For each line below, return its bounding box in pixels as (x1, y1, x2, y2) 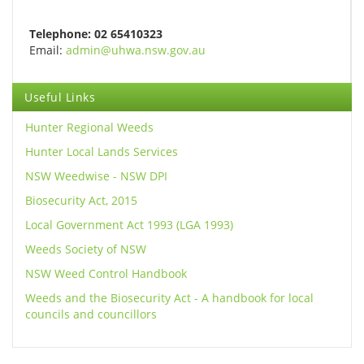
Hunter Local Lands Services (25, 144, 178, 159)
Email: (29, 42, 66, 58)
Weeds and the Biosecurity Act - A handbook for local (25, 290, 314, 305)
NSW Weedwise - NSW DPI (25, 168, 167, 184)
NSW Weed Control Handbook (25, 266, 187, 281)
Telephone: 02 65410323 (29, 26, 162, 41)
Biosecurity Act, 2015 (25, 193, 137, 208)
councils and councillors (25, 306, 157, 322)
